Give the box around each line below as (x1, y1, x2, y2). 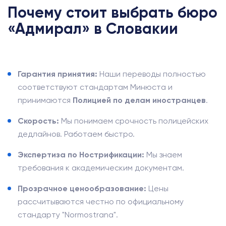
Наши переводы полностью (97, 69, 206, 79)
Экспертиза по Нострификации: (18, 150, 144, 159)
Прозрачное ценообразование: (18, 184, 146, 193)
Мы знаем (144, 150, 182, 159)
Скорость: (18, 116, 59, 126)
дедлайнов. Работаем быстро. (18, 129, 135, 139)
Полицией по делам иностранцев (73, 95, 206, 105)
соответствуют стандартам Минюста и (18, 82, 173, 92)
